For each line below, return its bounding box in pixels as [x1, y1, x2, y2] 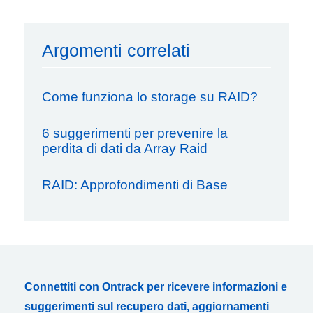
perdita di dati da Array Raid [42, 140, 208, 156]
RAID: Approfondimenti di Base [42, 177, 228, 192]
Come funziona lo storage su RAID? [42, 89, 258, 104]
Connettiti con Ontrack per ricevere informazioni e [24, 280, 287, 293]
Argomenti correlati [42, 40, 190, 60]
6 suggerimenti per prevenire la [42, 125, 228, 140]
